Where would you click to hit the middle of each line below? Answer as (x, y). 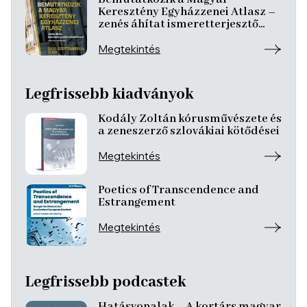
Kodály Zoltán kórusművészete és (190, 119)
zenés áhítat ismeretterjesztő (178, 24)
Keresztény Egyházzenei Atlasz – (187, 12)
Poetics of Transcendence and (179, 190)
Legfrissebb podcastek (106, 282)
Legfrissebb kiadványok (109, 95)
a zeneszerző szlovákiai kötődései (189, 131)
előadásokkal (135, 37)
